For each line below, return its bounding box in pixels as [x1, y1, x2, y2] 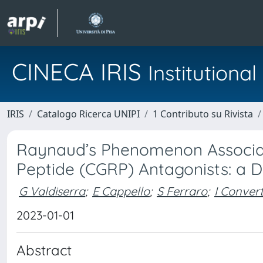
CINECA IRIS [12, 57, 148, 86]
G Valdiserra [19, 183, 85, 198]
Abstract [16, 241, 72, 259]
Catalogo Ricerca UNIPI [37, 107, 140, 120]
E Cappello [92, 183, 150, 198]
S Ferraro [157, 183, 207, 198]
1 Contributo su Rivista [153, 107, 253, 120]
